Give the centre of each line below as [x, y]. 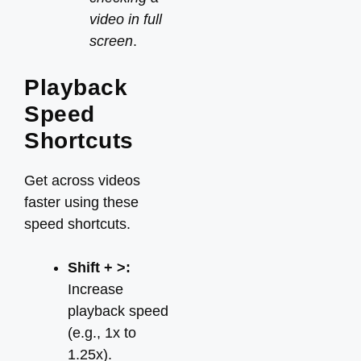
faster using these [81, 202]
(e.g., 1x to [102, 333]
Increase [95, 289]
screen [111, 41]
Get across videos [82, 180]
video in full [126, 19]
